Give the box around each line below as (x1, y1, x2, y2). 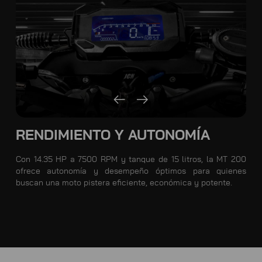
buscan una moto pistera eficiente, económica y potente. (15, 179, 232, 188)
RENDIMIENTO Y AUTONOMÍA (15, 129, 210, 143)
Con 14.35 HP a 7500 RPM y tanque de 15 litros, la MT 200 (15, 156, 247, 164)
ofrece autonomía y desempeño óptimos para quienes (15, 167, 247, 176)
